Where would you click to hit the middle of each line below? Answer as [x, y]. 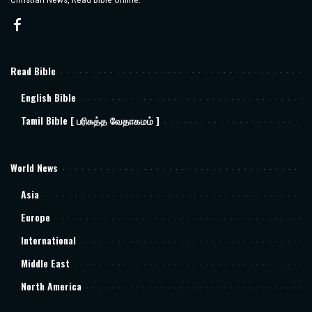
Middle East [45, 263]
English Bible [48, 97]
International [48, 240]
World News [34, 167]
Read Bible [33, 71]
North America [51, 286]
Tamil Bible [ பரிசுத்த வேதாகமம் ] [90, 120]
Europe [36, 217]
